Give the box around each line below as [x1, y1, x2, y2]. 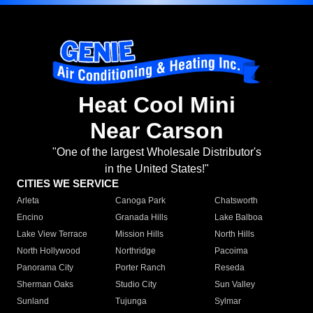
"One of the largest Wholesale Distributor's [52, 146, 261, 159]
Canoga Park [115, 196, 166, 206]
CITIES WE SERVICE [17, 177, 119, 190]
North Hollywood [17, 246, 80, 256]
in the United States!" [104, 163, 209, 175]
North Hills [214, 229, 254, 240]
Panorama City [17, 263, 73, 273]
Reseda [214, 263, 245, 273]
